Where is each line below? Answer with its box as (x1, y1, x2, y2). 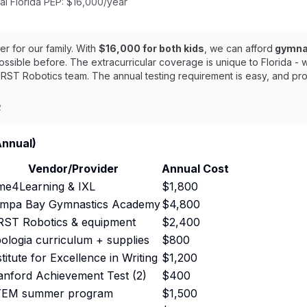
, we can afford (204, 42, 273, 54)
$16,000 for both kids (99, 42, 204, 54)
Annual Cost (162, 162, 229, 175)
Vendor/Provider (28, 162, 119, 175)
